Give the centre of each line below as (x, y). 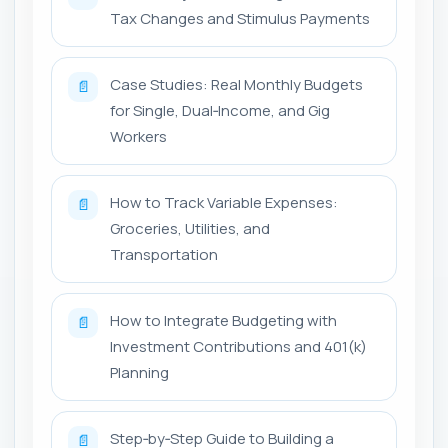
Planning (139, 372)
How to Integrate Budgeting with (223, 320)
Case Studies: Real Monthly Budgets (236, 84)
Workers (138, 136)
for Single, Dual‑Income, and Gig (220, 110)
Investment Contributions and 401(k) (238, 346)
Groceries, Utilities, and (190, 228)
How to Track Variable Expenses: (224, 202)
